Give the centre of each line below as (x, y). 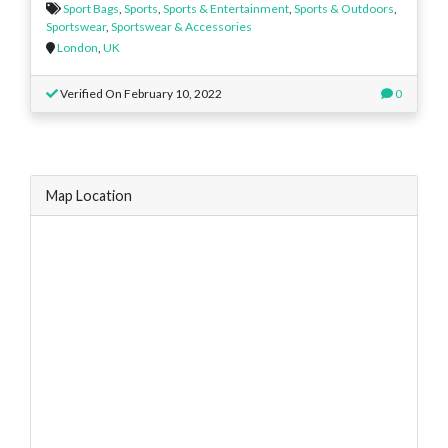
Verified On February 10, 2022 (140, 93)
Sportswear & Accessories (181, 26)
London (77, 47)
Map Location (89, 195)
